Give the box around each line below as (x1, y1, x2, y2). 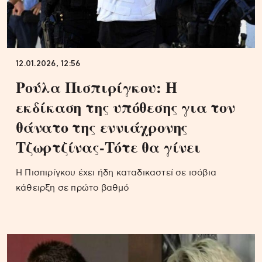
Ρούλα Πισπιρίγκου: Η (16, 75, 177, 98)
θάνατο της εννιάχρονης (16, 115, 188, 138)
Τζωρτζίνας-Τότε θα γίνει (16, 135, 201, 158)
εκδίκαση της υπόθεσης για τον (16, 95, 235, 118)
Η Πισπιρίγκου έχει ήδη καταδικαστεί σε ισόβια (16, 168, 217, 177)
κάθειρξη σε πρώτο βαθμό (16, 183, 129, 192)
